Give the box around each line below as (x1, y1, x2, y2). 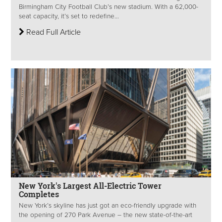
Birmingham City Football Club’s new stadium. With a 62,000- (19, 2, 198, 11)
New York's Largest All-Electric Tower (19, 180, 162, 191)
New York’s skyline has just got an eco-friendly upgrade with (19, 201, 196, 210)
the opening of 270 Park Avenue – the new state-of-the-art (19, 211, 192, 219)
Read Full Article (24, 27, 81, 37)
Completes (19, 189, 59, 200)
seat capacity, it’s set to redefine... (19, 12, 119, 20)
